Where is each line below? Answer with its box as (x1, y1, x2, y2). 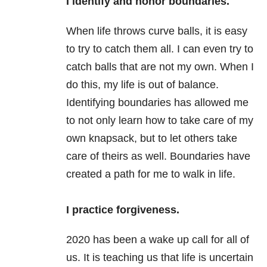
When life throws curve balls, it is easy (66, 25, 247, 38)
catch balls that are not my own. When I (66, 61, 254, 73)
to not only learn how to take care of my (66, 114, 253, 127)
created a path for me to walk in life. (66, 168, 235, 181)
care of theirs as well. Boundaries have (66, 150, 250, 163)
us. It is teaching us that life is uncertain (66, 252, 253, 264)
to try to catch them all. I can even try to (66, 43, 253, 55)
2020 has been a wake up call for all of (66, 234, 249, 246)
